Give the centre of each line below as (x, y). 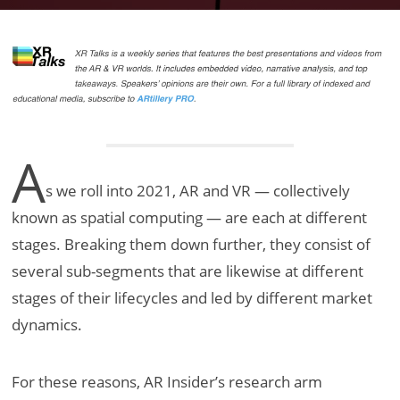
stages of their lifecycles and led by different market (192, 298)
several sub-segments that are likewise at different (188, 271)
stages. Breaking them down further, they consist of (192, 245)
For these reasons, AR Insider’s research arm (167, 382)
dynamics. (47, 325)
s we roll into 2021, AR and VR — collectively (198, 191)
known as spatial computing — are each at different (190, 218)
